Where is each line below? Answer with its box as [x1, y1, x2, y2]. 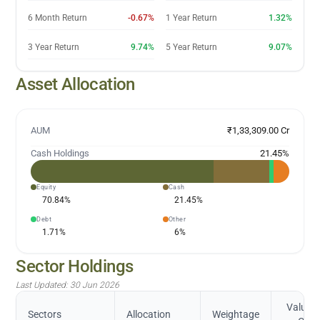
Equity [36, 183, 56, 191]
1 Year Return [166, 12, 217, 23]
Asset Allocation [16, 74, 135, 94]
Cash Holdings [31, 147, 90, 159]
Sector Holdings [16, 256, 134, 276]
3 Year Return [28, 41, 80, 52]
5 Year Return [166, 41, 217, 52]
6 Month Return [28, 12, 88, 23]
